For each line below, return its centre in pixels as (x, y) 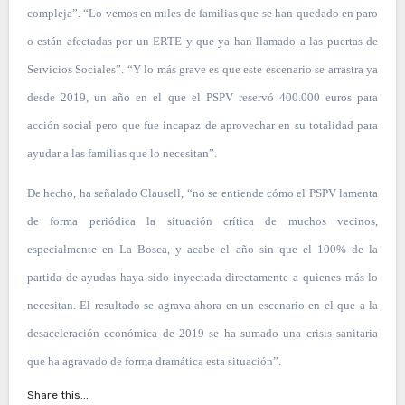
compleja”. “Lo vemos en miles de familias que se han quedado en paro (202, 14)
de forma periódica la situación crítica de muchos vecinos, (202, 221)
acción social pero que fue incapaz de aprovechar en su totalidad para (202, 126)
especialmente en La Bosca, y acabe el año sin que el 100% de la (202, 250)
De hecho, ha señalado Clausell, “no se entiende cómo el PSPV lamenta (202, 193)
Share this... (57, 396)
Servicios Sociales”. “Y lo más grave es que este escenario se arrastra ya (202, 70)
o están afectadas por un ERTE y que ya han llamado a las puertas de (202, 42)
